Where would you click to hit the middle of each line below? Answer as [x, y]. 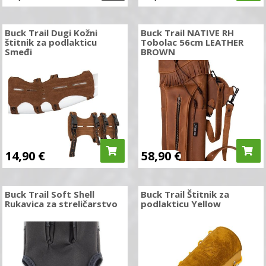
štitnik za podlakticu [51, 42]
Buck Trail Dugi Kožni [51, 33]
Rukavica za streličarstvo [61, 204]
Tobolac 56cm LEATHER [192, 42]
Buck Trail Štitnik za [185, 194]
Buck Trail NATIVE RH [187, 33]
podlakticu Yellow [180, 204]
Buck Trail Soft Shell [50, 194]
